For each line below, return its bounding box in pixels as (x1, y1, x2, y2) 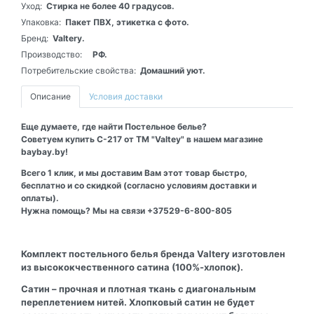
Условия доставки (89, 90, 163, 102)
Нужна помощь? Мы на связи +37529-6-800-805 (21, 205, 232, 216)
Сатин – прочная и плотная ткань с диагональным (21, 282, 256, 294)
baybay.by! (21, 146, 68, 157)
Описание (30, 90, 71, 102)
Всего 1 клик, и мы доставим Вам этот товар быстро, (21, 167, 247, 178)
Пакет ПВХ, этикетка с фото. (65, 16, 189, 27)
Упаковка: (21, 16, 61, 27)
